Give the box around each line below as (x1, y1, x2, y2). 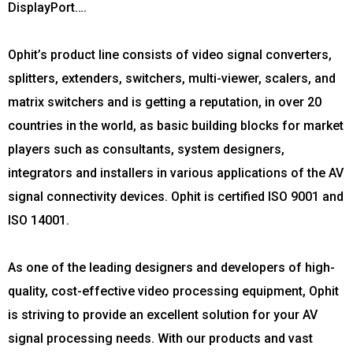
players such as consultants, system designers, (8, 141, 284, 157)
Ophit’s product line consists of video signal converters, (8, 46, 332, 62)
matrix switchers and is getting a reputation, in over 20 (8, 94, 321, 110)
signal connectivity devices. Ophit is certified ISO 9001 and (8, 188, 344, 204)
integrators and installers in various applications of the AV (8, 165, 344, 180)
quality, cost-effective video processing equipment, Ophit (8, 283, 339, 299)
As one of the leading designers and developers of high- (8, 259, 335, 275)
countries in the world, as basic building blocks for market (8, 117, 344, 133)
